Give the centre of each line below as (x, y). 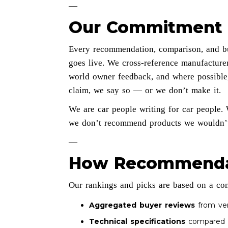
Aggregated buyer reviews (142, 205)
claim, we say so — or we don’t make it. (145, 90)
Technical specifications (137, 221)
